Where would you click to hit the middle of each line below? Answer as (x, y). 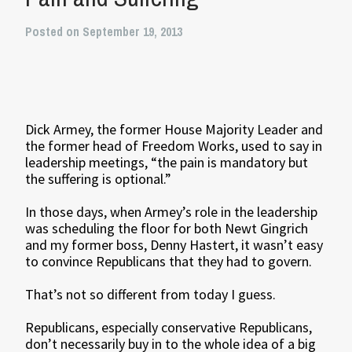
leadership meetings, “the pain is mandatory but (167, 162)
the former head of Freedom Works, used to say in (174, 146)
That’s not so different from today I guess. (151, 294)
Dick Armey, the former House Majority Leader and (174, 129)
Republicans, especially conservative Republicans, (169, 327)
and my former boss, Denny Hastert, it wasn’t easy (174, 245)
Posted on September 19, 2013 (104, 31)
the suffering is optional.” (99, 179)
